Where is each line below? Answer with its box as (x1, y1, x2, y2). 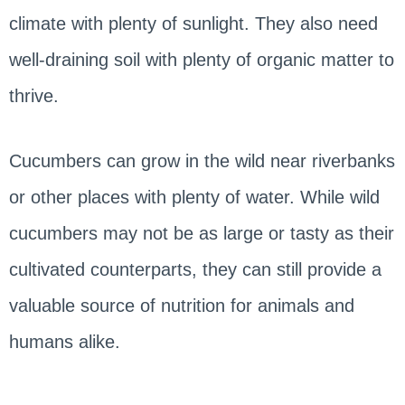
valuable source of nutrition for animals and (8, 296, 354, 316)
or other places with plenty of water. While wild (8, 187, 380, 208)
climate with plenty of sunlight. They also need (8, 14, 378, 34)
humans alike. (8, 332, 120, 353)
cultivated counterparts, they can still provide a (8, 259, 381, 280)
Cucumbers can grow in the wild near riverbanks (8, 151, 395, 172)
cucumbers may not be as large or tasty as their (8, 223, 394, 244)
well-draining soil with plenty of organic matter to (8, 50, 394, 71)
